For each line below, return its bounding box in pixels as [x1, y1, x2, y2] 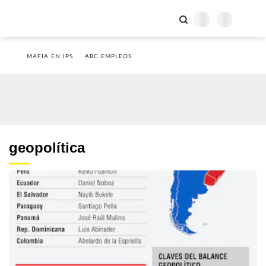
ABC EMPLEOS [85, 53, 132, 59]
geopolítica [9, 140, 85, 156]
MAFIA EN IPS [27, 53, 73, 59]
